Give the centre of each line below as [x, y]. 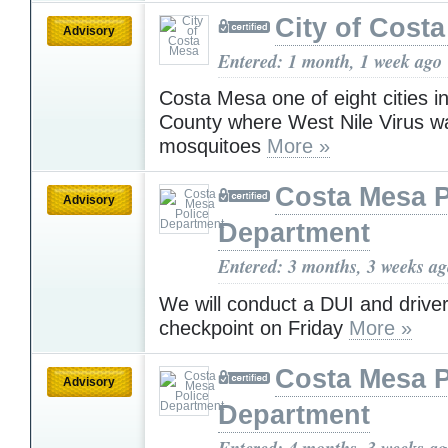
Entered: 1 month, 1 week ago [330, 60]
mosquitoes [213, 146]
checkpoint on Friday [254, 327]
